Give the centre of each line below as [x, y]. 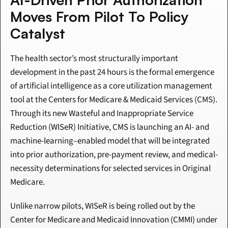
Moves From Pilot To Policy [99, 17]
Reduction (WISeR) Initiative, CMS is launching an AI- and [110, 127]
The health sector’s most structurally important [94, 59]
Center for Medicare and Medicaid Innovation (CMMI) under [114, 220]
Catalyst [38, 34]
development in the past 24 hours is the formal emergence [112, 73]
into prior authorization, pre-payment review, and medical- [114, 155]
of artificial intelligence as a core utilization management [111, 86]
